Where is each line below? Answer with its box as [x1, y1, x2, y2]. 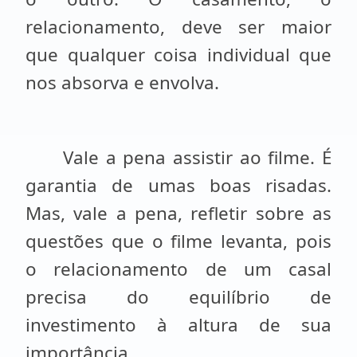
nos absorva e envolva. [25, 70, 219, 95]
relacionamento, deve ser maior [25, 14, 331, 39]
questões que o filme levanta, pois [25, 229, 331, 253]
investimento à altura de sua [25, 312, 331, 337]
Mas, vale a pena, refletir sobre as [25, 201, 331, 226]
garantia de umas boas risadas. [25, 173, 331, 198]
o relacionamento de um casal [25, 257, 331, 281]
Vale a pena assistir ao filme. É [63, 145, 331, 170]
